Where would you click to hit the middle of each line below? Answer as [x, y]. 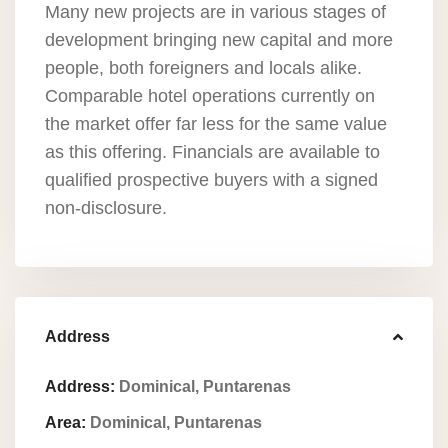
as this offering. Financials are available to [212, 152]
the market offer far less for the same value [216, 124]
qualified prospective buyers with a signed [211, 180]
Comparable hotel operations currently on [210, 96]
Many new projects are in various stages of [215, 12]
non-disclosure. [106, 208]
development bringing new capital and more [219, 40]
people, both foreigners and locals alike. [203, 68]
